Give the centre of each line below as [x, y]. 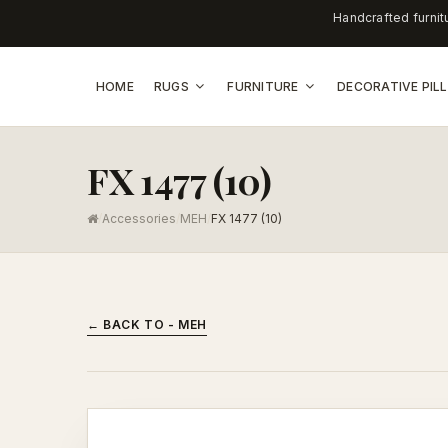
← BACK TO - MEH [147, 324]
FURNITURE [264, 86]
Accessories [139, 218]
